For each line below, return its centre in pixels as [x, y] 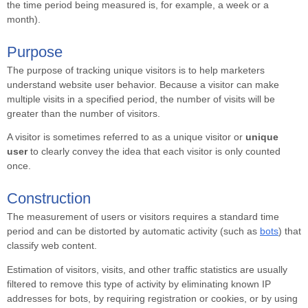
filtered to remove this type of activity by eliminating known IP [139, 284]
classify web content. [52, 246]
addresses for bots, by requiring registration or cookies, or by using [152, 298]
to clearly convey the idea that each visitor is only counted [154, 152]
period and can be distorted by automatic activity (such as [133, 232]
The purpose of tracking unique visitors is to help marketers [136, 70]
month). [24, 19]
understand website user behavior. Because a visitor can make [143, 85]
